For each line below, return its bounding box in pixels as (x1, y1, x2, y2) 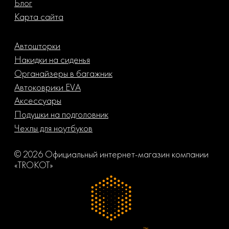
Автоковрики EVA (14, 80, 81, 94)
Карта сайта (14, 10, 63, 23)
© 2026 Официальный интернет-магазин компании (14, 148, 209, 161)
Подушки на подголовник (14, 108, 108, 121)
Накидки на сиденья (14, 53, 90, 66)
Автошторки (14, 39, 60, 52)
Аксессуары (14, 94, 61, 107)
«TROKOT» (14, 158, 53, 172)
